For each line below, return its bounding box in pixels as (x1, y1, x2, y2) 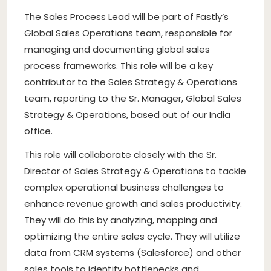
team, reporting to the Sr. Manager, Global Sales (24, 91, 241, 105)
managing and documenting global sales (24, 42, 210, 56)
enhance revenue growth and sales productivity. (24, 197, 242, 210)
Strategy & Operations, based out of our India (24, 108, 230, 121)
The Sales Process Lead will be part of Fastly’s (24, 10, 229, 23)
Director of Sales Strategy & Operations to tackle (24, 164, 246, 177)
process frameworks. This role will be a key (24, 59, 213, 72)
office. (24, 124, 53, 137)
